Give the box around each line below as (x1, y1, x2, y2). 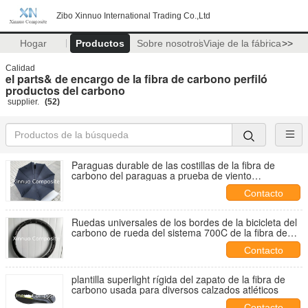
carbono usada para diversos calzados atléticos (71, 283, 278, 296)
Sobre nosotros (136, 38, 203, 49)
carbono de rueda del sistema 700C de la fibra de (71, 225, 287, 239)
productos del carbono (5, 82, 125, 98)
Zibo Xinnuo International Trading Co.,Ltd (56, 11, 210, 21)
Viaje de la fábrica (203, 38, 281, 49)
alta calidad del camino (71, 246, 171, 260)
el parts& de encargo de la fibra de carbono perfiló (5, 71, 267, 87)
